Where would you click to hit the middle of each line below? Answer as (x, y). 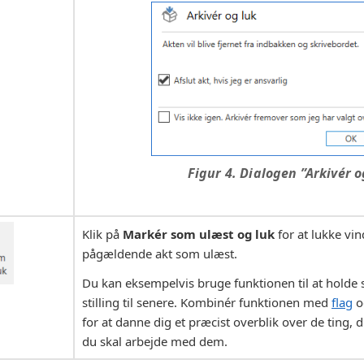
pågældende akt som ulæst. (160, 254)
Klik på (102, 234)
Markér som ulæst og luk (199, 234)
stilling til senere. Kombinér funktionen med (207, 303)
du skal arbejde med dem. (155, 342)
